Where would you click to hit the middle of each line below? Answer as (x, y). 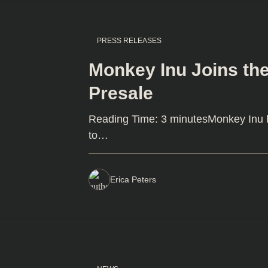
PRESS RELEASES (130, 40)
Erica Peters (133, 179)
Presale (121, 93)
